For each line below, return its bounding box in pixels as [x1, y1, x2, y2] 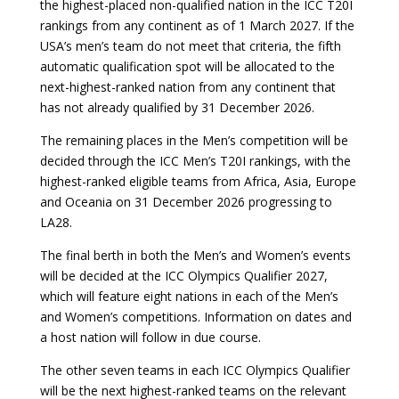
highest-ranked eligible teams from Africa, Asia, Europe [39, 173, 356, 190]
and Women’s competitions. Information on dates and [39, 308, 352, 325]
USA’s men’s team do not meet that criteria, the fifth [39, 37, 341, 54]
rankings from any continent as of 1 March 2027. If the [39, 17, 354, 34]
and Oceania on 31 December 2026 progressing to [39, 193, 332, 210]
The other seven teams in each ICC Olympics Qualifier [39, 362, 350, 379]
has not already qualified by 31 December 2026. [39, 99, 314, 116]
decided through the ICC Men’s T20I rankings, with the [39, 152, 351, 169]
